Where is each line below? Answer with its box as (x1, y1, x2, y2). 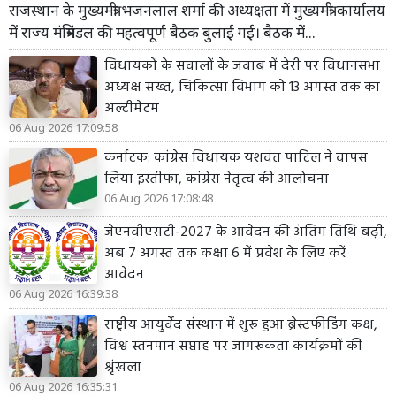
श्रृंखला (104, 356, 141, 380)
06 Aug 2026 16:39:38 (9, 286, 118, 302)
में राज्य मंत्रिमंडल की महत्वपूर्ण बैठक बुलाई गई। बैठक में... (9, 21, 316, 42)
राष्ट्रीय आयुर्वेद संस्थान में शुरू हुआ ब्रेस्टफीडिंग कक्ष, (104, 314, 377, 338)
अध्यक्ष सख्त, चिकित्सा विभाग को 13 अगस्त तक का (104, 75, 380, 99)
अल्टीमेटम (104, 96, 159, 120)
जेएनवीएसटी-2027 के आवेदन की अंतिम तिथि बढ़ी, (104, 221, 387, 245)
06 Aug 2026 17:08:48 (104, 190, 213, 207)
